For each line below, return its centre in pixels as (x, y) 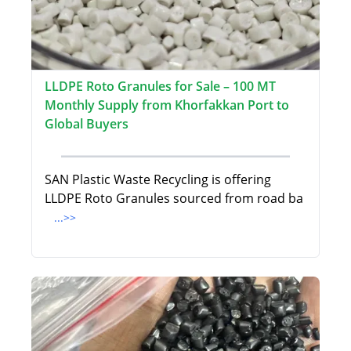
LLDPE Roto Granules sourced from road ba (174, 199)
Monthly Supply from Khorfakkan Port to (167, 105)
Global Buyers (87, 124)
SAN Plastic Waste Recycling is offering (158, 180)
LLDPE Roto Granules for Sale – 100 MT (160, 87)
